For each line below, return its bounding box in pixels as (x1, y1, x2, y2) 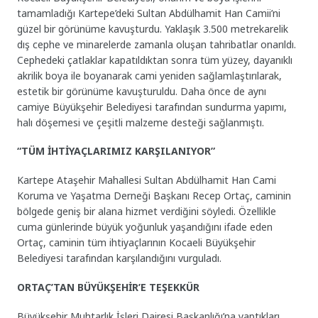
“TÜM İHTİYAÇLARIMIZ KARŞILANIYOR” (17, 144, 216, 158)
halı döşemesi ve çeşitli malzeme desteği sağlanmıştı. (17, 115, 265, 129)
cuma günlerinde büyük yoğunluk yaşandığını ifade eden (17, 220, 273, 234)
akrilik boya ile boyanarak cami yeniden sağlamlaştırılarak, (17, 68, 283, 82)
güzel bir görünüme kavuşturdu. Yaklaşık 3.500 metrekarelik (17, 21, 289, 35)
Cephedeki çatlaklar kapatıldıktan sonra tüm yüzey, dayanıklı (17, 53, 293, 67)
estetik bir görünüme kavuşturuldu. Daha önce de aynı (17, 84, 267, 98)
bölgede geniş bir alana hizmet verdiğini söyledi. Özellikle (17, 204, 277, 219)
